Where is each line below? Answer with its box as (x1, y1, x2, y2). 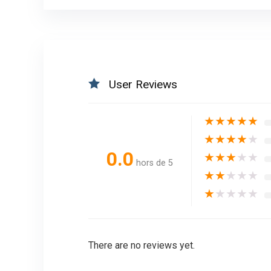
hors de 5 (135, 157, 173, 168)
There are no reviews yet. (88, 240, 195, 252)
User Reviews (108, 77, 177, 92)
